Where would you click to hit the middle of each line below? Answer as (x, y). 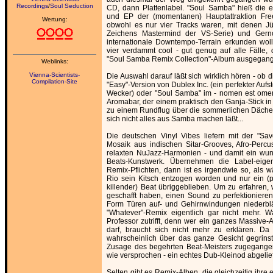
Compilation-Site (55, 81)
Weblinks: (55, 61)
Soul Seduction (71, 6)
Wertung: (55, 19)
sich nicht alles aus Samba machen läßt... (175, 119)
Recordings (32, 6)
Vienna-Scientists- (55, 75)
